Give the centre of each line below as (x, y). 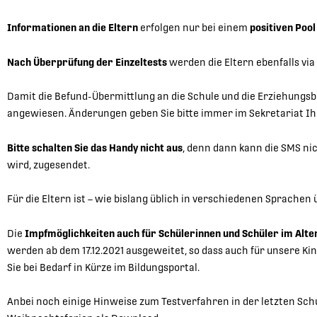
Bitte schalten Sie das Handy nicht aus (95, 148)
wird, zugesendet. (48, 165)
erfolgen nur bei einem (194, 28)
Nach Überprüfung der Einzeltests (87, 62)
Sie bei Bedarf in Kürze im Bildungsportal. (103, 267)
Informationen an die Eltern (73, 28)
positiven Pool (283, 28)
